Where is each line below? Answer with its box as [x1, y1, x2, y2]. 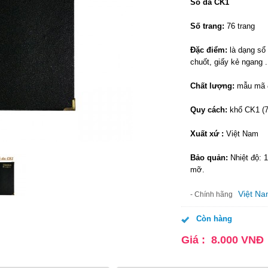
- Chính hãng [190, 190, 236, 199]
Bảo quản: [190, 153, 230, 162]
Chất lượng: [190, 81, 234, 90]
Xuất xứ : [190, 129, 226, 138]
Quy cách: [190, 105, 227, 114]
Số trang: [190, 22, 227, 31]
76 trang [227, 22, 255, 31]
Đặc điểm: [190, 45, 227, 54]
